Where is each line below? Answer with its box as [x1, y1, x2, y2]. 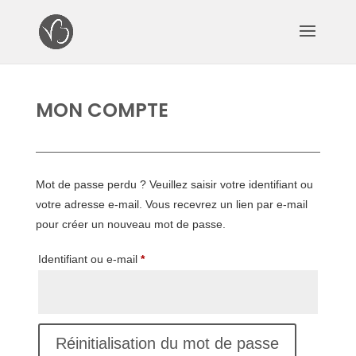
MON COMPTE [35, 97, 168, 123]
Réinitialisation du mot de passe [55, 335, 279, 352]
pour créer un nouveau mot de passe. [35, 218, 226, 230]
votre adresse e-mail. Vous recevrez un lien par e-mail [35, 198, 308, 211]
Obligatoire [143, 252, 199, 265]
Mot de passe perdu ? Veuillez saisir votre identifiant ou [35, 178, 313, 191]
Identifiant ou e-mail [37, 253, 141, 265]
